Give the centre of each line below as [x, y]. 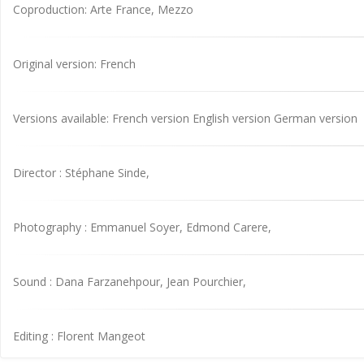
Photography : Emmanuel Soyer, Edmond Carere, [142, 227]
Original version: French [74, 64]
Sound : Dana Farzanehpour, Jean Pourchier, [130, 282]
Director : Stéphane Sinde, [81, 173]
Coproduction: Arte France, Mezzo [103, 9]
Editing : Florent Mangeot [79, 336]
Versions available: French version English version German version [185, 118]
